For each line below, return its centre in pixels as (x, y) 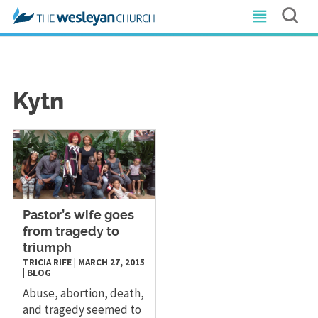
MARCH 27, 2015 (111, 262)
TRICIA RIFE (47, 262)
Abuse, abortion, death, (83, 293)
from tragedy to (71, 232)
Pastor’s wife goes (78, 215)
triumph (47, 248)
